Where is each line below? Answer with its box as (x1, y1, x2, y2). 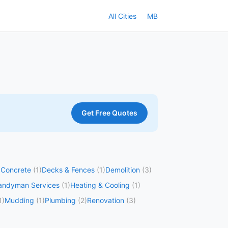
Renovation (87, 196, 124, 205)
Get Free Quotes (81, 108, 137, 117)
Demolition (105, 165, 140, 174)
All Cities (108, 11, 136, 20)
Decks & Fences (42, 165, 95, 174)
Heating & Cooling (70, 181, 130, 189)
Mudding (5, 196, 34, 205)
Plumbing (45, 196, 76, 205)
